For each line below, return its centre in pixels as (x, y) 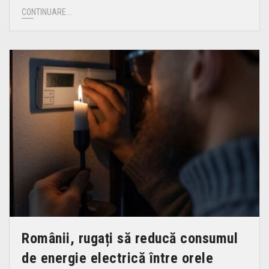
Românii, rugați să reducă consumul (130, 239)
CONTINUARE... (47, 12)
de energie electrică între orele (117, 258)
